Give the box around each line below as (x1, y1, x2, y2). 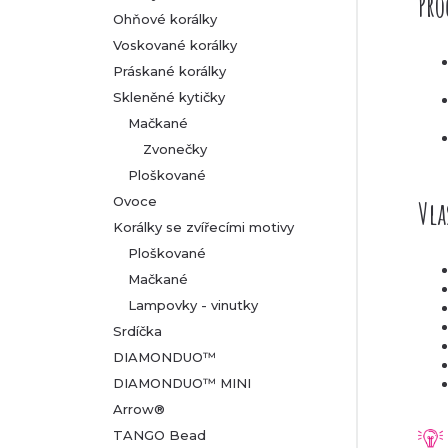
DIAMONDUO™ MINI (113, 375, 251, 391)
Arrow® (113, 401, 165, 417)
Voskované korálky (113, 37, 237, 53)
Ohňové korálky (113, 11, 217, 27)
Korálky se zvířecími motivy (113, 219, 294, 235)
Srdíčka (113, 323, 162, 339)
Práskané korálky (113, 63, 226, 79)
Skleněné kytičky (113, 89, 225, 105)
